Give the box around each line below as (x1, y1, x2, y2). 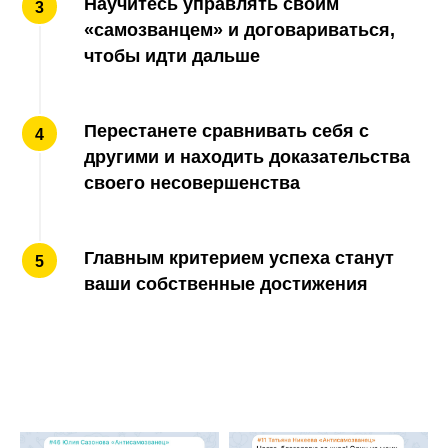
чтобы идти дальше (84, 46, 260, 67)
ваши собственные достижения (84, 274, 368, 295)
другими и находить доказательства (84, 147, 410, 168)
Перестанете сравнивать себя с (84, 121, 369, 142)
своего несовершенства (84, 173, 300, 194)
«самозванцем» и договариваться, (84, 20, 395, 41)
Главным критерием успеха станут (84, 248, 394, 269)
